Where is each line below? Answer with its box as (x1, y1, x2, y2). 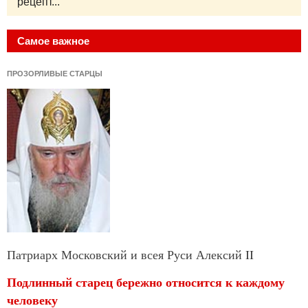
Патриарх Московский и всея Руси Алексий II (7, 245, 254, 263)
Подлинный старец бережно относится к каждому (7, 272, 285, 291)
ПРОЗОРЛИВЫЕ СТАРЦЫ (7, 69, 102, 78)
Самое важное (17, 35, 89, 47)
